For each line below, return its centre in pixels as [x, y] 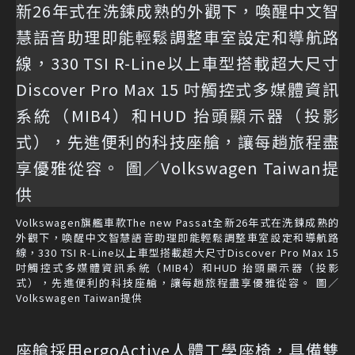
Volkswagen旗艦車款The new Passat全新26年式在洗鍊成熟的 [177, 222]
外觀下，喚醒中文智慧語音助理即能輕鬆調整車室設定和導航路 [177, 237]
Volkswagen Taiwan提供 [79, 298]
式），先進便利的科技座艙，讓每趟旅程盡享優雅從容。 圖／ [177, 282]
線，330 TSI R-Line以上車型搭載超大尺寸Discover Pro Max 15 [177, 252]
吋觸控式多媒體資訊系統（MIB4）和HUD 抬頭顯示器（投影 [177, 267]
